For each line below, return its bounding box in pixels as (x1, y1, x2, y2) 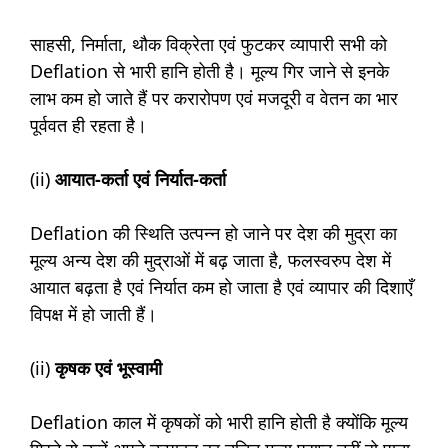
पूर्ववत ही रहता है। (30, 113, 147, 138)
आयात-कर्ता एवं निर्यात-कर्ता (55, 167, 231, 192)
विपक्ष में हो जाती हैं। (30, 302, 157, 327)
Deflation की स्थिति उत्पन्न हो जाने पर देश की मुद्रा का (30, 221, 397, 246)
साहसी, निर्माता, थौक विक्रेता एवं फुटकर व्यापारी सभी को (30, 32, 387, 57)
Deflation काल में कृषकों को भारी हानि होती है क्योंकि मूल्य (30, 410, 408, 435)
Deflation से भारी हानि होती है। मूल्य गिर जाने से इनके (30, 59, 389, 84)
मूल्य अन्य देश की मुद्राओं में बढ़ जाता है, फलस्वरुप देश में (30, 248, 391, 273)
